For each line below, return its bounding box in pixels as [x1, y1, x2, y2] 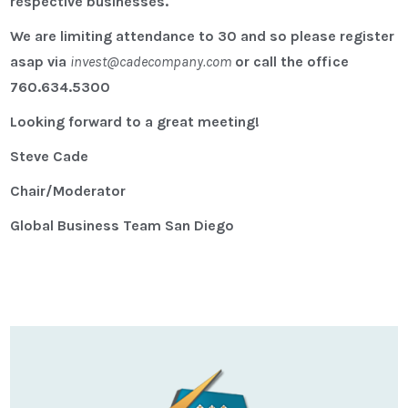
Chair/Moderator [10, 182, 127, 200]
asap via [10, 53, 71, 71]
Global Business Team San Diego [10, 217, 235, 235]
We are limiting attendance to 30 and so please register [10, 27, 395, 46]
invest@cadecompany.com [70, 53, 232, 71]
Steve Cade [10, 148, 89, 166]
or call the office [231, 53, 350, 71]
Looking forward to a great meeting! [10, 113, 260, 131]
